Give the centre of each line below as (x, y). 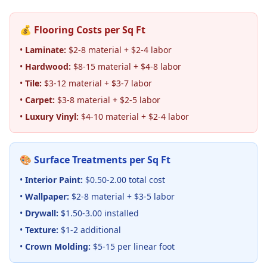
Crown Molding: (58, 246)
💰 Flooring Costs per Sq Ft (83, 30)
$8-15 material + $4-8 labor (126, 66)
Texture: (42, 230)
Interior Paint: (54, 180)
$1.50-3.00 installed (99, 213)
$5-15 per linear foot (133, 246)
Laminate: (46, 50)
